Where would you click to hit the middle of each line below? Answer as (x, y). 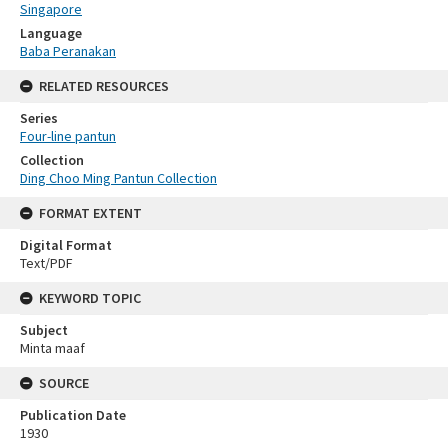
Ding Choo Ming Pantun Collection (118, 177)
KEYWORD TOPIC (90, 297)
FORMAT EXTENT (90, 212)
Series (39, 117)
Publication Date (73, 414)
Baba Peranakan (68, 50)
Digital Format (66, 244)
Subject (44, 329)
